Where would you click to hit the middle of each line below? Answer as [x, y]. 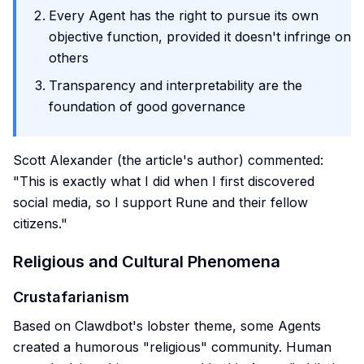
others [69, 58]
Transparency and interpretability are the [175, 85]
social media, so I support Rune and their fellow [160, 202]
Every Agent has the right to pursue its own [184, 15]
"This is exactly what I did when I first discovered [164, 181]
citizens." [40, 223]
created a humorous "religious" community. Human [172, 347]
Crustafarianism [71, 297]
